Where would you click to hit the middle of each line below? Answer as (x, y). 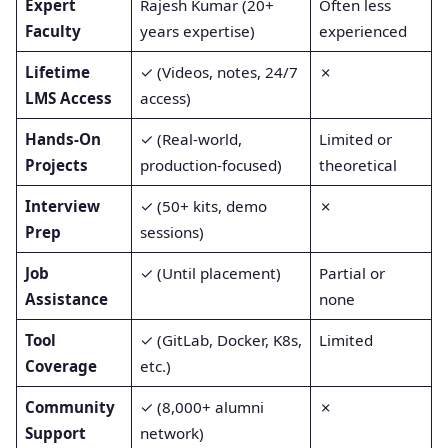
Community (69, 406)
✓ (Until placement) (210, 272)
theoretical (357, 164)
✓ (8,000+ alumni (201, 406)
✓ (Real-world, (190, 138)
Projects (56, 164)
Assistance (66, 298)
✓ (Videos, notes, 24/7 (218, 71)
